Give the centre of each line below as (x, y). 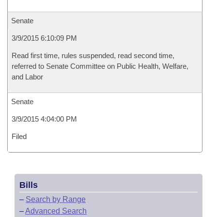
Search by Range (56, 199)
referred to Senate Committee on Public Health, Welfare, (100, 66)
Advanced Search (56, 211)
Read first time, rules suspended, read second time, (93, 55)
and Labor (27, 77)
